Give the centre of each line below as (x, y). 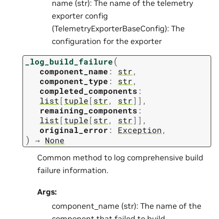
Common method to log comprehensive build (120, 157)
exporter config (80, 15)
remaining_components (88, 110)
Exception (140, 130)
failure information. (73, 170)
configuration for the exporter (107, 41)
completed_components (88, 91)
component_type (74, 81)
